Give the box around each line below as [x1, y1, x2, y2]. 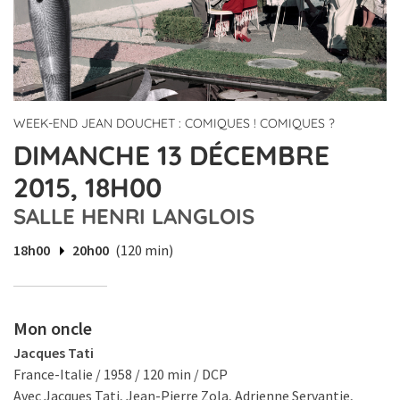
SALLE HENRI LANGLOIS [13, 203, 254, 230]
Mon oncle [13, 317, 92, 340]
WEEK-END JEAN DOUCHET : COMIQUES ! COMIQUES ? [13, 115, 335, 132]
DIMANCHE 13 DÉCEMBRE [13, 138, 329, 173]
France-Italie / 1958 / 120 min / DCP [13, 365, 228, 384]
